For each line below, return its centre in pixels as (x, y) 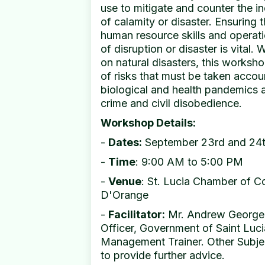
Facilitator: (137, 214)
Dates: (125, 142)
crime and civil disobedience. (171, 103)
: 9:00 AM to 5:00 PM (189, 162)
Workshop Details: (148, 123)
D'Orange (125, 195)
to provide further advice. (163, 255)
